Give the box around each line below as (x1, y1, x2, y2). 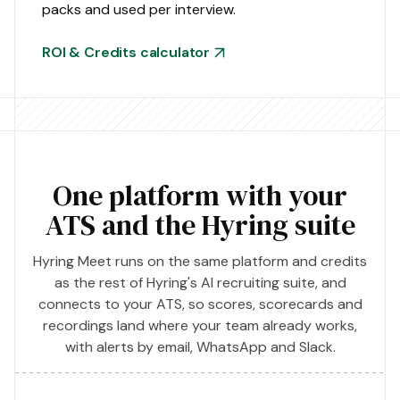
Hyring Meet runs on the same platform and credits (33, 252, 367, 271)
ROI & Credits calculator (42, 43, 211, 62)
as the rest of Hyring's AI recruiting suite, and (54, 273, 346, 293)
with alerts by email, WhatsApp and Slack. (64, 337, 336, 357)
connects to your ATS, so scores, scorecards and (37, 295, 362, 314)
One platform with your (53, 176, 347, 216)
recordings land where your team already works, (43, 316, 357, 336)
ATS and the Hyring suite (45, 205, 355, 246)
